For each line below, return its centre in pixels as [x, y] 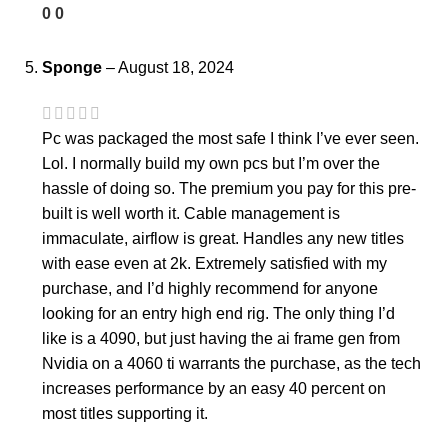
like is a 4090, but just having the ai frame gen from [221, 339]
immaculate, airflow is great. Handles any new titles [223, 239]
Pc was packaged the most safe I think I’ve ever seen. [230, 139]
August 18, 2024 [176, 67]
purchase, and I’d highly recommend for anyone [210, 289]
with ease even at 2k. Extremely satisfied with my [214, 264]
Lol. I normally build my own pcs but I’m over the [211, 164]
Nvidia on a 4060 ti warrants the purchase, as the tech [231, 364]
